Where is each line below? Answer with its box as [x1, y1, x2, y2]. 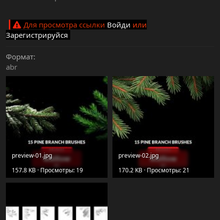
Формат [6, 52, 33, 62]
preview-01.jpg [12, 151, 52, 160]
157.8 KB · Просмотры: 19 [12, 165, 83, 174]
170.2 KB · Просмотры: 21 [118, 165, 190, 174]
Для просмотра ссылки [24, 20, 107, 30]
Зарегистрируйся [6, 30, 68, 40]
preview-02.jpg [118, 151, 159, 160]
